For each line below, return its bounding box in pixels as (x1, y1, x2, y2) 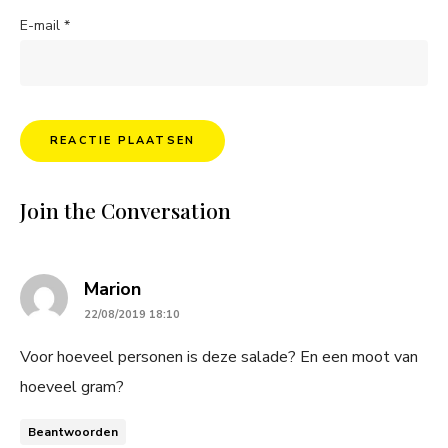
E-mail (20, 15, 64, 35)
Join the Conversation (20, 195, 231, 224)
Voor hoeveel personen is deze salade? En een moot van (20, 345, 418, 368)
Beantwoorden (28, 423, 118, 440)
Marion (84, 276, 141, 301)
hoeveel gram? (20, 375, 124, 398)
